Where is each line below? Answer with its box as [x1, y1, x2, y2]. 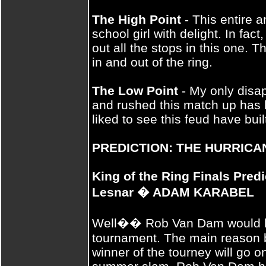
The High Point [92, 12, 181, 26]
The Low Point [92, 84, 178, 97]
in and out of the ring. [92, 55, 213, 69]
